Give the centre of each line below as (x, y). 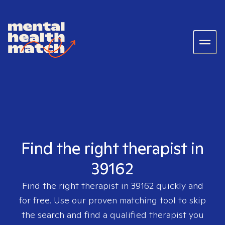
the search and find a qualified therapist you (113, 215)
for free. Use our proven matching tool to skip (113, 200)
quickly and (178, 186)
